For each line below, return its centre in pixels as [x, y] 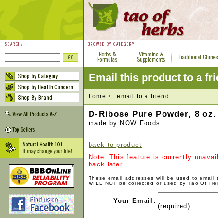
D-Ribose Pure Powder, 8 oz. [153, 114]
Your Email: [134, 201]
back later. [107, 164]
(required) [174, 206]
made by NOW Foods [125, 123]
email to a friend [140, 96]
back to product [115, 145]
